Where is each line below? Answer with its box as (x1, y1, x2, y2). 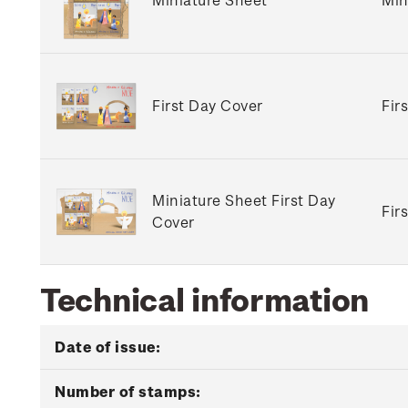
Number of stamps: (55, 382, 201, 400)
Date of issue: (55, 338, 160, 355)
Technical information (40, 280, 370, 317)
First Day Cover (152, 97, 263, 114)
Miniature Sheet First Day (152, 191, 336, 209)
